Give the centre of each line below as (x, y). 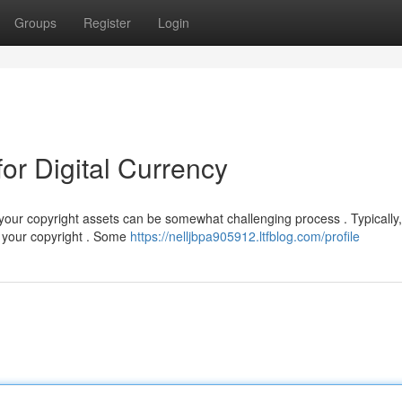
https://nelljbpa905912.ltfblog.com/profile (245, 236)
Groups (35, 22)
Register (107, 22)
